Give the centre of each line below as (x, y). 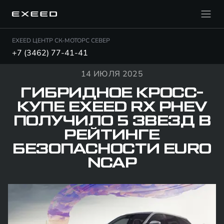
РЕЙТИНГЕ (112, 135)
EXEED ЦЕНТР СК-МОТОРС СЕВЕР (61, 40)
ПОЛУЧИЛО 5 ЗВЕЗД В (112, 121)
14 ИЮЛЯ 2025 (112, 74)
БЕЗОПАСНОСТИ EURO (112, 149)
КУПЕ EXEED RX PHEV (112, 107)
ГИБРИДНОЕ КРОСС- (112, 93)
